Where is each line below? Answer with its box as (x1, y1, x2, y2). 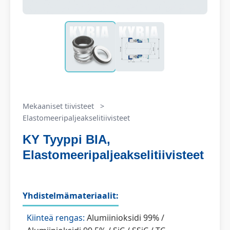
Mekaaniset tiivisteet (23, 101, 94, 111)
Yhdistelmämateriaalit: (23, 190, 119, 201)
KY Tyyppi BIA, (23, 132, 110, 146)
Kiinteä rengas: (27, 212, 85, 223)
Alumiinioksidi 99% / (85, 212, 164, 223)
